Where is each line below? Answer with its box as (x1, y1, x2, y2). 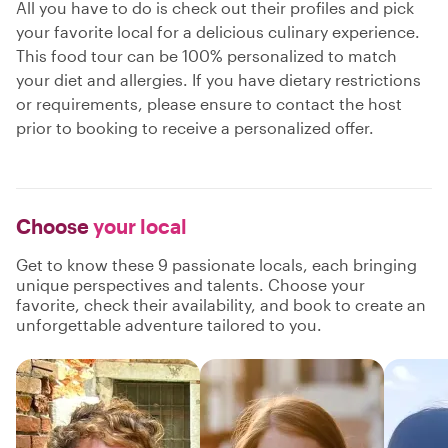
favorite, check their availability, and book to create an (16, 295, 426, 314)
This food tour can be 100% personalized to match (16, 46, 397, 65)
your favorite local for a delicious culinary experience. (16, 22, 420, 41)
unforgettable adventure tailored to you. (16, 315, 322, 334)
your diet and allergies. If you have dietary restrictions (16, 70, 421, 89)
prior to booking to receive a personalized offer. (16, 118, 374, 137)
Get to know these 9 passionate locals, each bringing (16, 255, 417, 274)
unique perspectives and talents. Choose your (16, 275, 365, 294)
